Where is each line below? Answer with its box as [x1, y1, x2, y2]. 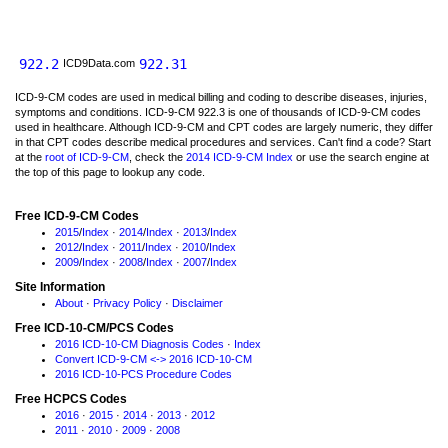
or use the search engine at [293, 151, 429, 163]
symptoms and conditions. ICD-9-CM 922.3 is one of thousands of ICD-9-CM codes [15, 106, 421, 118]
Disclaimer [172, 297, 223, 309]
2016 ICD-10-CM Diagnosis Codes [55, 338, 224, 350]
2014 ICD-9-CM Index [186, 151, 293, 163]
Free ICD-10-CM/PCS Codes [15, 321, 174, 335]
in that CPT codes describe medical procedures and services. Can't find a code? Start [15, 136, 431, 148]
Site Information [15, 280, 105, 294]
